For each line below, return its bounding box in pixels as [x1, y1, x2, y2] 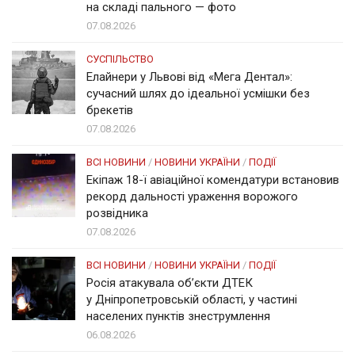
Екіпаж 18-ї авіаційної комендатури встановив [86, 172, 339, 187]
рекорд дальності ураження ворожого [86, 189, 298, 204]
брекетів [86, 102, 133, 117]
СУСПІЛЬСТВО [86, 52, 154, 65]
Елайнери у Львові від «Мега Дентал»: [86, 69, 292, 84]
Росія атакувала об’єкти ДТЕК [86, 275, 253, 290]
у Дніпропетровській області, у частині [86, 292, 297, 307]
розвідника [86, 205, 148, 220]
